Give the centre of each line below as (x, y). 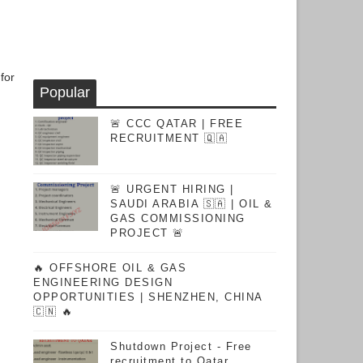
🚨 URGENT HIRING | (172, 189)
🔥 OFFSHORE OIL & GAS (110, 268)
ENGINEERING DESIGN (103, 282)
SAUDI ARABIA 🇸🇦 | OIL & (192, 204)
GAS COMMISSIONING (178, 218)
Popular (65, 92)
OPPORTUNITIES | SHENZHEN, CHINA (148, 297)
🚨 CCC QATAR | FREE (177, 124)
